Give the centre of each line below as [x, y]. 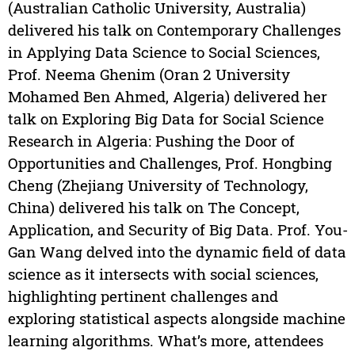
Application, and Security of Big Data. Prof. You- [177, 230]
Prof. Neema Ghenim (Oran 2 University [149, 74]
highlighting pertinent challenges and [143, 296]
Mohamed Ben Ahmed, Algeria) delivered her [167, 97]
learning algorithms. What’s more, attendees [165, 341]
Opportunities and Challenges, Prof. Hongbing [170, 163]
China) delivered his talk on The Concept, [153, 208]
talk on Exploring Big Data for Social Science [166, 119]
